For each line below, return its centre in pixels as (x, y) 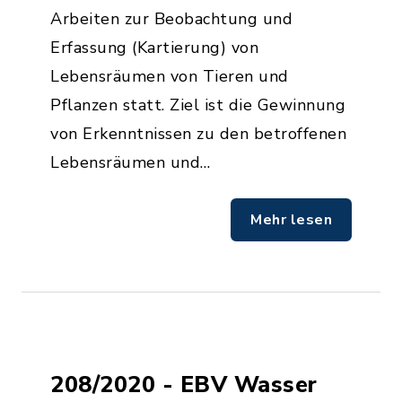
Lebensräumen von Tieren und (170, 76)
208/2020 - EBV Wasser (184, 385)
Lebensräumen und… (131, 162)
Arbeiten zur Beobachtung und (171, 19)
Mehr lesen (291, 220)
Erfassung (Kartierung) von (154, 48)
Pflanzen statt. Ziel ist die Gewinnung (198, 105)
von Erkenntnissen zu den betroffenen (198, 134)
